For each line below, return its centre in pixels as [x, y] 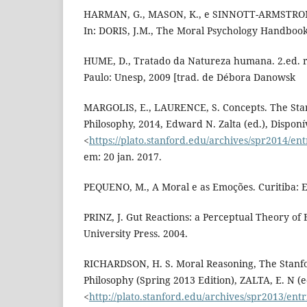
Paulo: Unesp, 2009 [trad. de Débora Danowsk [189, 77]
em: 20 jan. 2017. [123, 157]
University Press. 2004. [136, 234]
